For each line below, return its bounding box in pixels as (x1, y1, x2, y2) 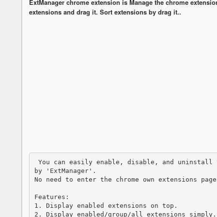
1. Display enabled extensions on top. (34, 201, 178, 209)
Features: (34, 193, 69, 201)
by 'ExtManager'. (34, 167, 100, 174)
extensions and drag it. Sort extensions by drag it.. (29, 7, 181, 17)
